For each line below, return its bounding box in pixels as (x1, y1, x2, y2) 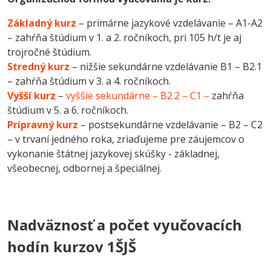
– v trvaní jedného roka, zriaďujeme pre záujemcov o (7, 132, 244, 146)
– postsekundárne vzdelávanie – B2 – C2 (78, 118, 263, 131)
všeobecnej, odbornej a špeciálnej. (7, 162, 164, 175)
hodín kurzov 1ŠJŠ (7, 237, 136, 256)
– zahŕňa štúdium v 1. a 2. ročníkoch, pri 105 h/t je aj (7, 31, 241, 44)
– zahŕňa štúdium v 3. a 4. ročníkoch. (7, 74, 173, 88)
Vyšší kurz (7, 89, 58, 102)
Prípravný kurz (7, 118, 78, 131)
